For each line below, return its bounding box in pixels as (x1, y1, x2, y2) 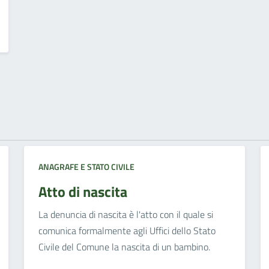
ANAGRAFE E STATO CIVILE (38, 160, 134, 174)
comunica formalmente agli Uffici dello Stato (38, 223, 216, 238)
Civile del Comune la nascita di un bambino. (38, 240, 210, 255)
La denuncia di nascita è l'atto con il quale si (38, 207, 213, 222)
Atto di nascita (38, 181, 127, 203)
